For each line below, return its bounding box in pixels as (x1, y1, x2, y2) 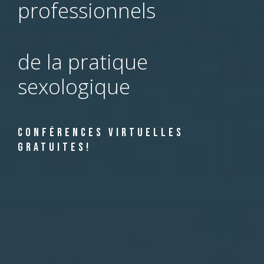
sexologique (18, 72, 130, 100)
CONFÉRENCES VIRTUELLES (18, 125, 184, 140)
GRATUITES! (18, 140, 91, 154)
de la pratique (18, 47, 148, 75)
